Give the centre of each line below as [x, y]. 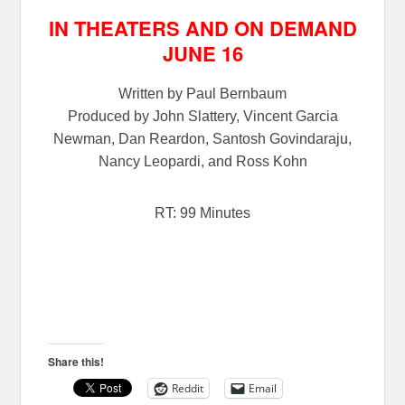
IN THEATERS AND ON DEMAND [202, 28]
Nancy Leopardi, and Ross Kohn [202, 161]
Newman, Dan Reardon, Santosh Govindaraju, [202, 138]
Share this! [76, 361]
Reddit [188, 388]
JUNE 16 [202, 53]
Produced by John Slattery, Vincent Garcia [202, 116]
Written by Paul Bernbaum [202, 93]
